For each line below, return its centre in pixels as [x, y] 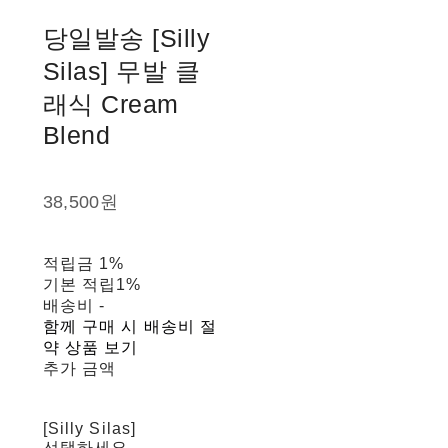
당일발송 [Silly [126, 38]
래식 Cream [110, 104]
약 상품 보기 [90, 348]
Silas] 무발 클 [121, 71]
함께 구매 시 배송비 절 [130, 327]
